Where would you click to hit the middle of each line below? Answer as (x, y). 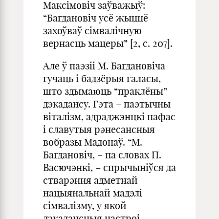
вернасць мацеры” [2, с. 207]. (108, 43)
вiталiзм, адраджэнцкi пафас (109, 117)
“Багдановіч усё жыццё (96, 18)
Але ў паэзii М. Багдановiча (104, 66)
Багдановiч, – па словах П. (102, 155)
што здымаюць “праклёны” (105, 91)
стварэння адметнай (90, 180)
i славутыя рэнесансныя (99, 129)
